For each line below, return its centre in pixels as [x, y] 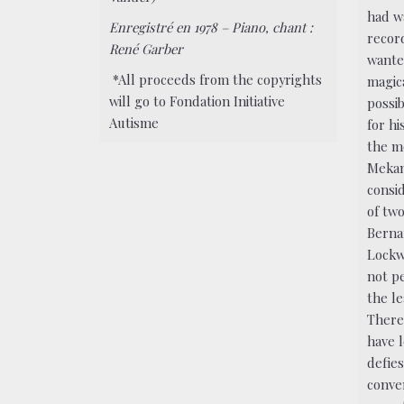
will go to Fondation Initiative [197, 101]
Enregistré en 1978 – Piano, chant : [211, 27]
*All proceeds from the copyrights [216, 79]
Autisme [134, 122]
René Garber [147, 49]
